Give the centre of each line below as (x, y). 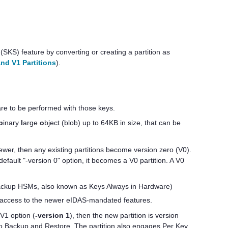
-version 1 (52, 215)
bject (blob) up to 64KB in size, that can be (112, 123)
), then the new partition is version (124, 215)
